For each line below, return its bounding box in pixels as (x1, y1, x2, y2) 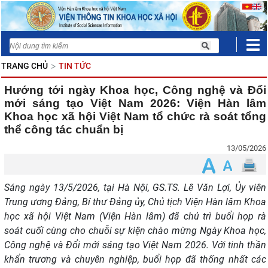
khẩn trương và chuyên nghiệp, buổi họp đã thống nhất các (4, 254, 266, 265)
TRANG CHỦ (1, 61, 48, 71)
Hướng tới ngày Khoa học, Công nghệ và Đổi (4, 84, 266, 96)
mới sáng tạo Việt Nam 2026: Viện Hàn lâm (4, 97, 266, 109)
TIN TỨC (59, 61, 91, 71)
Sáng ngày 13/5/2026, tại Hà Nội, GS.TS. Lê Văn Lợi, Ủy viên (4, 182, 266, 193)
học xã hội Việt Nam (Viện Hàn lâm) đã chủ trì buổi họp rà (4, 211, 266, 222)
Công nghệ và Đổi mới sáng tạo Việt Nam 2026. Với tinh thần (4, 239, 266, 251)
